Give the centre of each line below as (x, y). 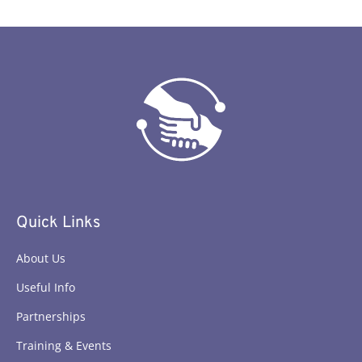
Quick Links (58, 223)
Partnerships (51, 317)
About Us (41, 259)
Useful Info (46, 288)
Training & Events (64, 346)
